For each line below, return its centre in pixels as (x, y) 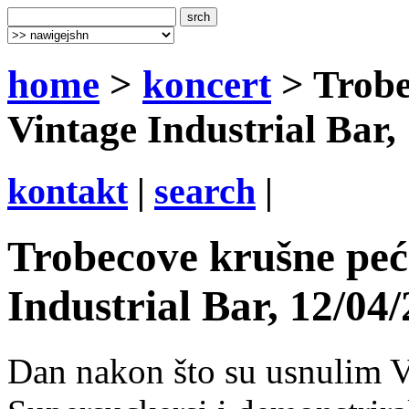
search (205, 191)
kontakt (68, 191)
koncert (207, 84)
